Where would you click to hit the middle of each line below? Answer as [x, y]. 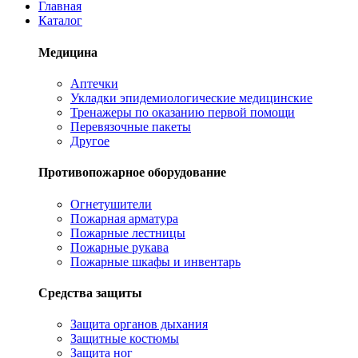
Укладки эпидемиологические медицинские [191, 97]
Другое [90, 141]
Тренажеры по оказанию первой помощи [183, 112]
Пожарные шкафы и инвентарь [155, 261]
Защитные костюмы [125, 339]
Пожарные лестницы [128, 233]
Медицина [68, 52]
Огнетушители [111, 204]
